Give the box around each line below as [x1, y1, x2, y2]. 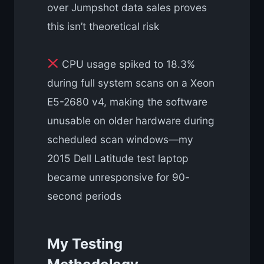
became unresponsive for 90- [47, 170, 190, 183]
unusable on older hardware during [47, 114, 214, 127]
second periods [47, 189, 121, 202]
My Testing [47, 235, 123, 253]
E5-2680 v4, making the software [47, 95, 207, 108]
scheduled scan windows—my [47, 133, 193, 146]
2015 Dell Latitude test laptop [47, 151, 189, 164]
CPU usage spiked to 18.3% [58, 57, 195, 70]
